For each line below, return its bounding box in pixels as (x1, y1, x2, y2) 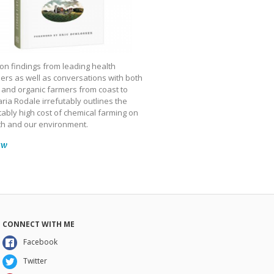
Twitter (23, 256, 47, 267)
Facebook (23, 237, 57, 248)
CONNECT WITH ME (2, 218, 75, 229)
